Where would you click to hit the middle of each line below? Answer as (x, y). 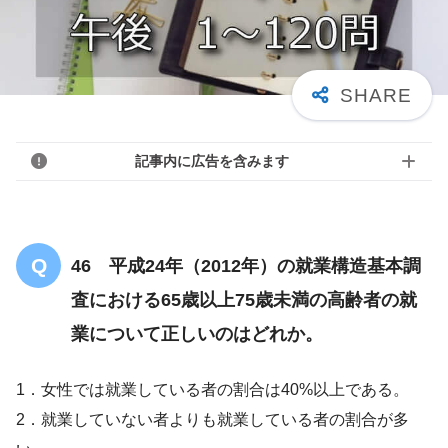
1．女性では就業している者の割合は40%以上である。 (212, 389)
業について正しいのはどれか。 (197, 333)
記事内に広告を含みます (212, 160)
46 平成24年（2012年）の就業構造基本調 (246, 265)
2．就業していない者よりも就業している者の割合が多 (212, 419)
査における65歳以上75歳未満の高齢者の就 (244, 299)
